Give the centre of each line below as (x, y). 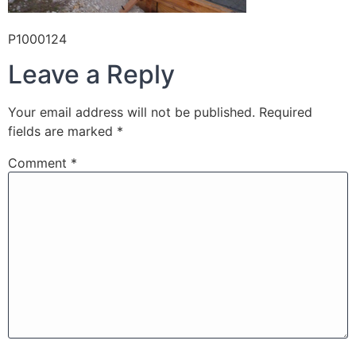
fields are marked (62, 132)
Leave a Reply (91, 75)
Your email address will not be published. (132, 112)
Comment (39, 163)
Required (286, 112)
